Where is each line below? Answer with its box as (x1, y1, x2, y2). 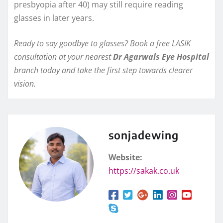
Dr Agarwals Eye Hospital (113, 51, 209, 62)
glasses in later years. (14, 12, 94, 23)
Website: (109, 151, 142, 163)
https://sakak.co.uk (109, 165, 179, 176)
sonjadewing (109, 127, 179, 142)
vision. (14, 78, 36, 89)
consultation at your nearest (14, 51, 113, 62)
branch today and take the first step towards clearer (14, 64, 193, 76)
